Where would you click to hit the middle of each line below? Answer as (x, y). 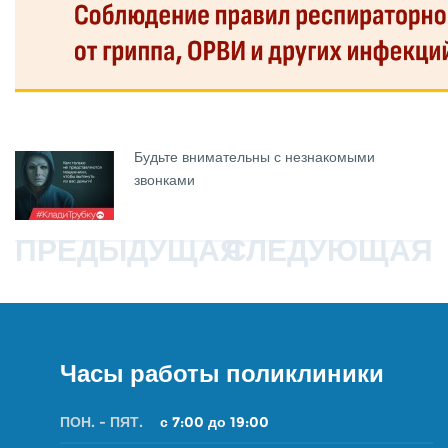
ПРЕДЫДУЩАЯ (128, 250)
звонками (165, 180)
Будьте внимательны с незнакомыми (255, 157)
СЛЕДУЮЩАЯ (329, 250)
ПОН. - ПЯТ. (101, 422)
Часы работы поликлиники (222, 373)
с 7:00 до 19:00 (214, 422)
